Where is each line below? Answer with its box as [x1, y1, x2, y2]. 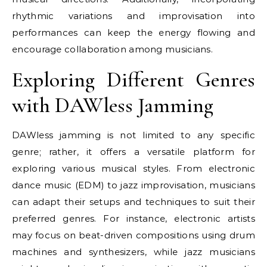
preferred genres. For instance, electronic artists [12, 212, 255, 224]
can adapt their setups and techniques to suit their [12, 195, 255, 207]
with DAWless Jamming [12, 92, 213, 118]
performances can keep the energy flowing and [12, 26, 255, 38]
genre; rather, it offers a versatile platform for [12, 145, 255, 157]
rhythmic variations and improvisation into [12, 10, 255, 21]
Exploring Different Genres [12, 66, 255, 92]
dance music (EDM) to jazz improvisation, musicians [12, 179, 255, 191]
